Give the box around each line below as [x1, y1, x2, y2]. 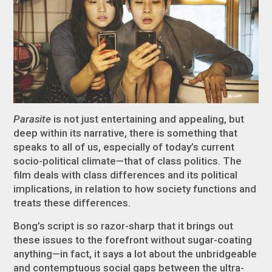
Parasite [13, 112, 54, 125]
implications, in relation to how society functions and [13, 182, 257, 195]
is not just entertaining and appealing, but [53, 112, 245, 125]
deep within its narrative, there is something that [13, 126, 238, 139]
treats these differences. [13, 196, 134, 209]
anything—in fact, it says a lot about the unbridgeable [13, 247, 257, 260]
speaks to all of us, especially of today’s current [13, 140, 235, 153]
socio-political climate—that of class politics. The [13, 154, 242, 167]
